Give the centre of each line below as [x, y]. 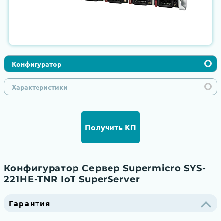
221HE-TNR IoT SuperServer [72, 179]
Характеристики [40, 87]
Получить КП [110, 127]
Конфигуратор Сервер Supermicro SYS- [105, 168]
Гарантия [30, 203]
